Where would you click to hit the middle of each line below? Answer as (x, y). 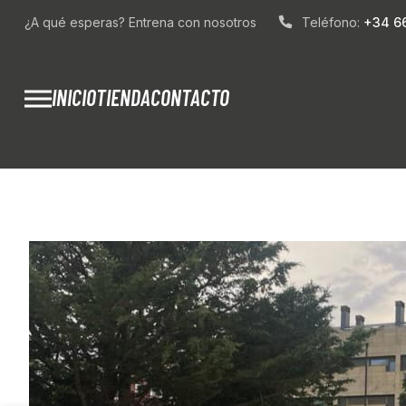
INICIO (73, 97)
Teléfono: (332, 22)
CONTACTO (189, 97)
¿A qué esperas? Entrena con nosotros (140, 22)
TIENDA (123, 97)
